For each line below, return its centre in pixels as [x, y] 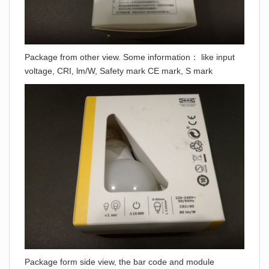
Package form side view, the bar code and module [119, 261]
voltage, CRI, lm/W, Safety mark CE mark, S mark [119, 71]
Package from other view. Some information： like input [130, 57]
